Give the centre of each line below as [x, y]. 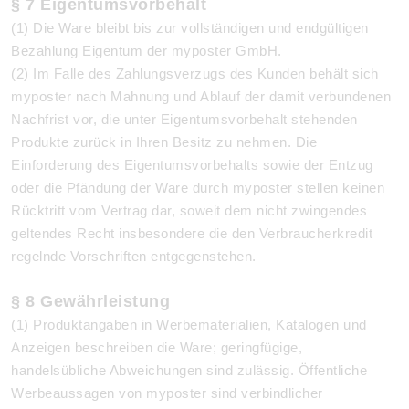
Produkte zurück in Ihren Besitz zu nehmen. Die [164, 142]
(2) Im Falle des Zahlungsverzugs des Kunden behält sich [195, 73]
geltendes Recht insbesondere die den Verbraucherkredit [192, 233]
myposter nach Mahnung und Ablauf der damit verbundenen [201, 96]
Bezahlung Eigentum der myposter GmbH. [147, 51]
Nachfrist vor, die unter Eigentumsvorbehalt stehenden [184, 119]
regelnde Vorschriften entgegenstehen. [134, 256]
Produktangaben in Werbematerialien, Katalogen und [200, 325]
